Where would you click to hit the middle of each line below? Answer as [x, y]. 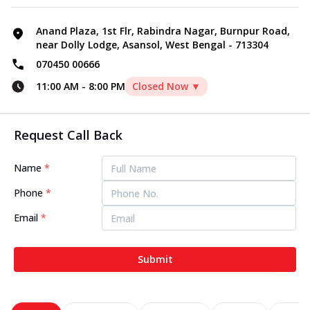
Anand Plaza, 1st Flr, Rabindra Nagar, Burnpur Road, [163, 31]
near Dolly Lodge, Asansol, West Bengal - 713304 [152, 45]
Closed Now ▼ [166, 86]
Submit [155, 259]
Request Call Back [68, 135]
